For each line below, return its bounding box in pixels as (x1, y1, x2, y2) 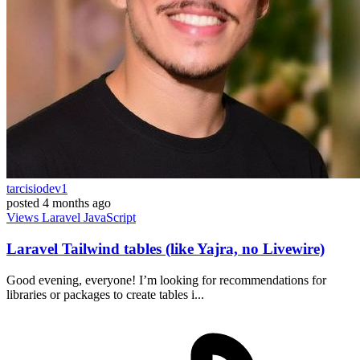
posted (6, 196, 39, 211)
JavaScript (84, 211, 136, 225)
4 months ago (43, 196, 111, 211)
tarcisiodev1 (6, 182, 67, 196)
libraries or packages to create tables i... (6, 287, 204, 301)
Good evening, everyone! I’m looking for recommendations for (6, 272, 326, 287)
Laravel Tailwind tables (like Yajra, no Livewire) (6, 239, 325, 257)
